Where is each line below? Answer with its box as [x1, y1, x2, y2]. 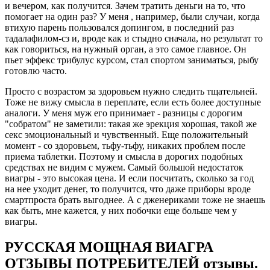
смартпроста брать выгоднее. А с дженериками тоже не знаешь [5, 195, 265, 206]
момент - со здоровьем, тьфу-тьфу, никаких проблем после [5, 140, 245, 151]
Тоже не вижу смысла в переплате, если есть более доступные [5, 97, 261, 108]
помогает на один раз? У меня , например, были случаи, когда [5, 11, 260, 22]
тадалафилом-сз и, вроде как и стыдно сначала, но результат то [5, 33, 263, 44]
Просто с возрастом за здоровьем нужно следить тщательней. [5, 86, 257, 97]
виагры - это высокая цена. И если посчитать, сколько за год [5, 173, 254, 184]
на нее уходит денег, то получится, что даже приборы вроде [5, 184, 251, 195]
